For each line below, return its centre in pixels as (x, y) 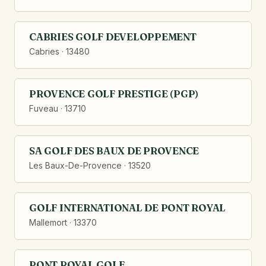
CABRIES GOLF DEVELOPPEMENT (113, 37)
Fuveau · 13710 (58, 108)
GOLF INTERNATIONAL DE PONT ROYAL (128, 208)
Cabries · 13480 (59, 51)
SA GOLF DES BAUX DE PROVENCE (114, 151)
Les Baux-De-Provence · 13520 (90, 165)
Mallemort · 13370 (63, 222)
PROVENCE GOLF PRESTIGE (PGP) (114, 94)
